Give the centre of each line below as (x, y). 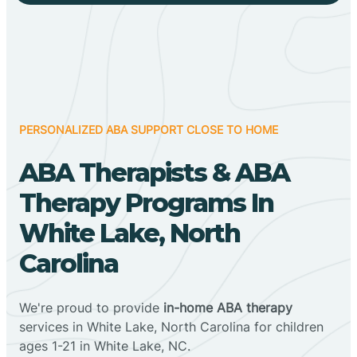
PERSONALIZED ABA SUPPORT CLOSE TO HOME (149, 129)
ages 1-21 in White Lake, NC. (105, 345)
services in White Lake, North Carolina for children (171, 326)
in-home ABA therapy (228, 307)
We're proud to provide (91, 307)
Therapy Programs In (146, 202)
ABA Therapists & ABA (154, 172)
